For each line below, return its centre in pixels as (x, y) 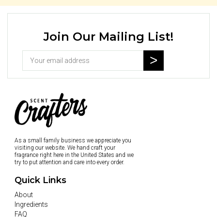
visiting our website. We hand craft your (65, 147)
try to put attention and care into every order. (70, 162)
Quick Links (40, 180)
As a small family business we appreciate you (73, 140)
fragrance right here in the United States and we (74, 155)
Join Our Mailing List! (108, 36)
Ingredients (31, 204)
